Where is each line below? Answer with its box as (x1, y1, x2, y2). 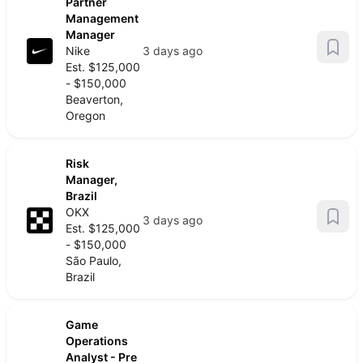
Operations (66, 334, 128, 348)
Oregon (66, 109, 105, 122)
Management (66, 11, 139, 25)
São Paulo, (66, 254, 122, 267)
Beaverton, (66, 92, 123, 106)
